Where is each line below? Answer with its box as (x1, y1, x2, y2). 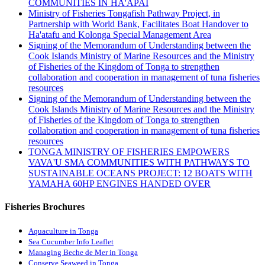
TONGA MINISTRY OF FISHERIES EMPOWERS (28, 147, 230, 157)
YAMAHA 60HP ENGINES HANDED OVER (28, 179, 211, 189)
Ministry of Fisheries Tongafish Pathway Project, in (28, 8, 220, 19)
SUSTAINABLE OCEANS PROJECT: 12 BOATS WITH (28, 168, 253, 179)
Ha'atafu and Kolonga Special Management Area (28, 30, 211, 40)
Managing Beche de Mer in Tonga (28, 247, 138, 257)
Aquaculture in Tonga (28, 226, 98, 235)
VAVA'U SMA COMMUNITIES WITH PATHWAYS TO (28, 157, 250, 168)
